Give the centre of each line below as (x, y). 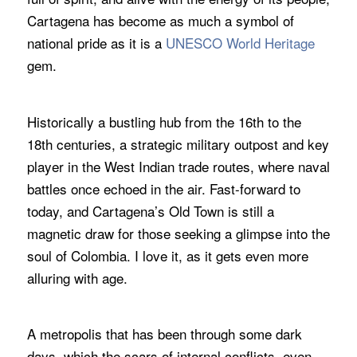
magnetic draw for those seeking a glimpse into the (178, 233)
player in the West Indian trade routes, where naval (178, 166)
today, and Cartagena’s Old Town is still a (150, 210)
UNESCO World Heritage (240, 43)
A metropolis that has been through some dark (164, 334)
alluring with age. (77, 277)
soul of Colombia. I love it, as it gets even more (167, 255)
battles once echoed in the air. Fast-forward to (163, 188)
